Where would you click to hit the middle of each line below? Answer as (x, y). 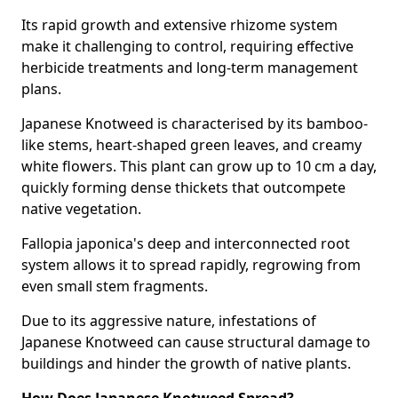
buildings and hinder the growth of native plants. (186, 363)
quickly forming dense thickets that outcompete (183, 187)
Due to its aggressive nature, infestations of (169, 321)
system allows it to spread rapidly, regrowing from (191, 265)
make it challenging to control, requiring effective (187, 46)
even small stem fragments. (115, 286)
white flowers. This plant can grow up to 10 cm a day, (199, 166)
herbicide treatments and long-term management (190, 68)
